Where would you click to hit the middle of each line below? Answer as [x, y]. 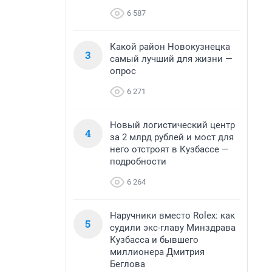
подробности [138, 161]
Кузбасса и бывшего [154, 240]
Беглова [127, 264]
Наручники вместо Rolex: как [172, 216]
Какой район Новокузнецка [170, 47]
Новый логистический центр [172, 125]
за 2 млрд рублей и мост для [172, 137]
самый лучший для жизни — [171, 59]
